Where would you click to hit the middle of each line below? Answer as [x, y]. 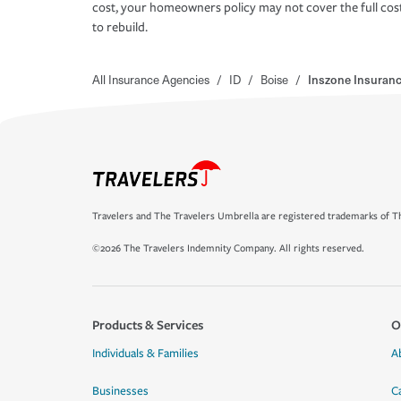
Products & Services [148, 324]
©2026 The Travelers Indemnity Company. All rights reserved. [228, 248]
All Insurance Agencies [151, 80]
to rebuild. [120, 28]
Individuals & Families [145, 354]
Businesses [120, 391]
